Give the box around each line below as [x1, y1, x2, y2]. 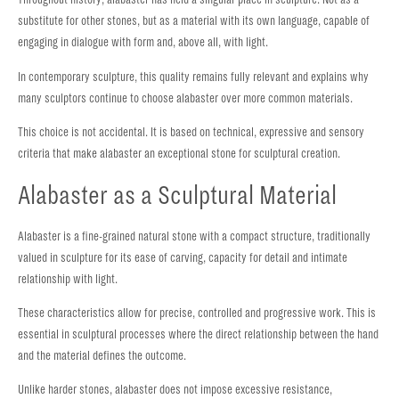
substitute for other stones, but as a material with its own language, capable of [18, 14, 370, 28]
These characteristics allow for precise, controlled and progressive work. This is [18, 305, 376, 320]
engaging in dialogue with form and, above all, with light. [18, 36, 268, 50]
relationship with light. [18, 272, 118, 286]
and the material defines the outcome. [18, 348, 186, 362]
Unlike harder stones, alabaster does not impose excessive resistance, [18, 383, 332, 397]
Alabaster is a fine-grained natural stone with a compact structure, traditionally [18, 229, 370, 243]
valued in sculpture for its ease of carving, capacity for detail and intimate [18, 250, 347, 265]
